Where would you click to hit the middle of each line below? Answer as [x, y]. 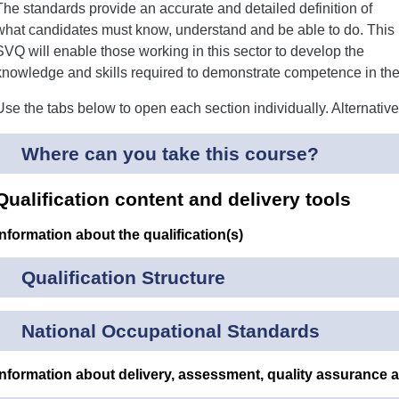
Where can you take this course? [170, 154]
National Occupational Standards [171, 331]
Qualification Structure [123, 278]
